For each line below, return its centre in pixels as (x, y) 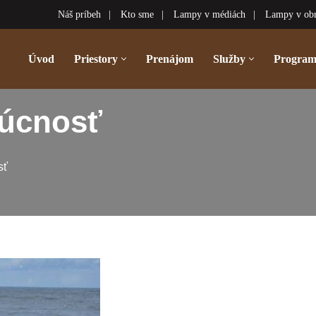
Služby (229, 59)
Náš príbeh (79, 14)
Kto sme (137, 14)
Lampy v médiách (209, 14)
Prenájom (170, 59)
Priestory (96, 59)
